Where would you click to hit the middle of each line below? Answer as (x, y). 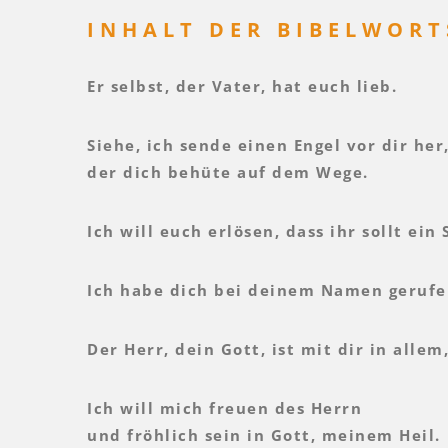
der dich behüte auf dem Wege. (228, 171)
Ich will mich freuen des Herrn (224, 407)
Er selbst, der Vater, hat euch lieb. (242, 85)
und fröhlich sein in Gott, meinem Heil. (264, 434)
